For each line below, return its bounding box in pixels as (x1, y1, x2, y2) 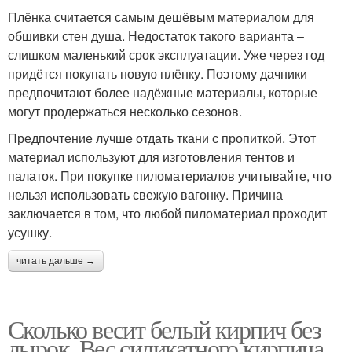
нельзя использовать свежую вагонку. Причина (8, 185, 283, 203)
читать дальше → (16, 255, 95, 266)
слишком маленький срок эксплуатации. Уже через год (8, 45, 324, 64)
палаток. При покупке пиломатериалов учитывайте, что (8, 166, 332, 185)
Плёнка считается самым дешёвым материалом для (8, 7, 314, 26)
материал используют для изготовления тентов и (8, 147, 295, 166)
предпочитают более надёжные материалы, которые (8, 82, 317, 101)
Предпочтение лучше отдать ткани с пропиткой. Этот (8, 128, 316, 147)
